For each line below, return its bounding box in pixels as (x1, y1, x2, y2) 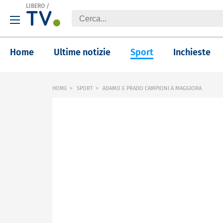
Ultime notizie (54, 47, 111, 58)
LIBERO (26, 2, 45, 9)
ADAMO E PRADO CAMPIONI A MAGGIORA (101, 85, 202, 92)
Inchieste (173, 47, 211, 58)
